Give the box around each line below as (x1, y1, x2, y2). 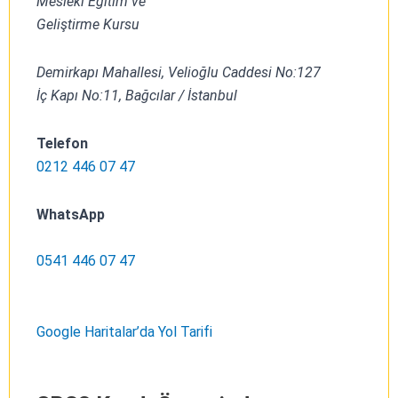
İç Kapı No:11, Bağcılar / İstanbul (36, 86, 237, 104)
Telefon (36, 134, 88, 152)
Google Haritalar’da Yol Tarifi (36, 322, 212, 340)
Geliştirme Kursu (36, 15, 139, 33)
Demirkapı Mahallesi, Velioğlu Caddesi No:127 (36, 63, 321, 81)
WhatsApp (36, 205, 105, 223)
